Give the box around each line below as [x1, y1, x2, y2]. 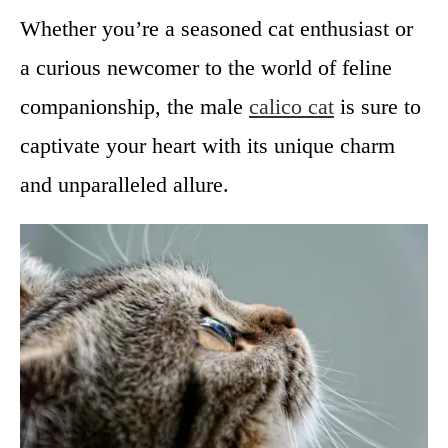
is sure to [334, 94, 421, 119]
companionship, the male [20, 94, 249, 119]
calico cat [249, 94, 334, 119]
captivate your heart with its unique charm [20, 133, 395, 158]
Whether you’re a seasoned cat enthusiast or [20, 16, 413, 41]
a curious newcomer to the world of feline [20, 55, 392, 80]
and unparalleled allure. [20, 172, 229, 197]
